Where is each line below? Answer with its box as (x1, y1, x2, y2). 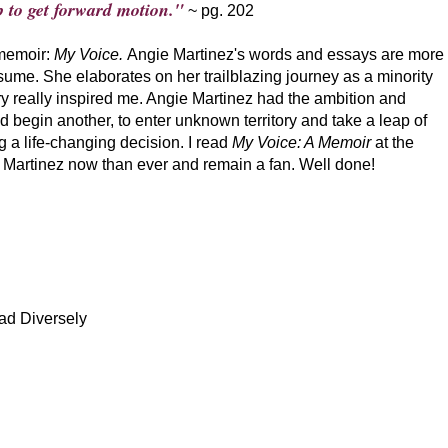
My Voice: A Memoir (232, 133, 375, 151)
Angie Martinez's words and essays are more (127, 45, 444, 63)
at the (375, 133, 414, 151)
